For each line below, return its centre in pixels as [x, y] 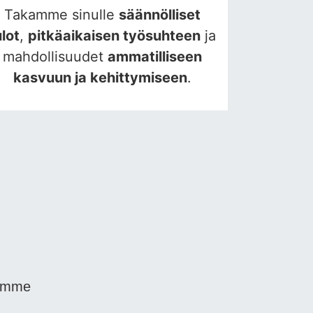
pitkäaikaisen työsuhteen [114, 36]
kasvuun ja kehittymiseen [100, 78]
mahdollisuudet [55, 57]
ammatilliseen [154, 57]
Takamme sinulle [61, 15]
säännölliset [159, 15]
